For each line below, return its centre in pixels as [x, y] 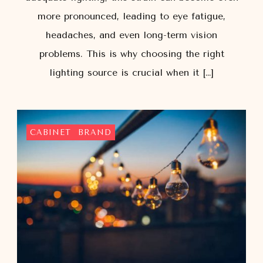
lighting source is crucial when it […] [131, 72]
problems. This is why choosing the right [131, 53]
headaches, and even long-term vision [131, 35]
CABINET [50, 132]
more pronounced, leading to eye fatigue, [131, 16]
